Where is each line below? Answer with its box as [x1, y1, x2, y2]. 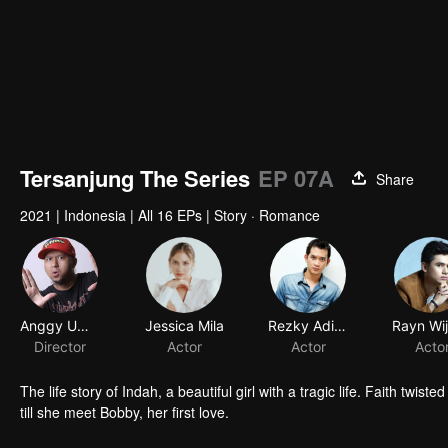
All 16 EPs [138, 205, 202, 225]
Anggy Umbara [77, 317, 89, 335]
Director [34, 338, 86, 356]
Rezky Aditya [334, 317, 346, 335]
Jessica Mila [144, 317, 224, 335]
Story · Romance [214, 205, 320, 225]
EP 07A [258, 162, 334, 194]
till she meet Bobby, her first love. [20, 402, 229, 422]
